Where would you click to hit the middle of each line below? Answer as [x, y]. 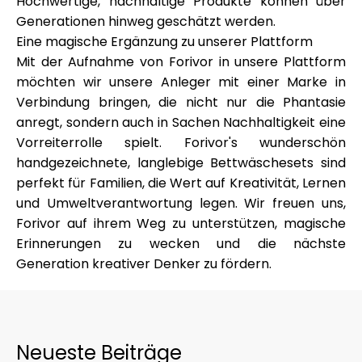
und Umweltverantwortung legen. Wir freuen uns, [181, 203]
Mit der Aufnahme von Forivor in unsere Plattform [181, 62]
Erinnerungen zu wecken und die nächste [181, 244]
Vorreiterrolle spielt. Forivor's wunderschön [181, 143]
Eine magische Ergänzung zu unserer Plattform [164, 42]
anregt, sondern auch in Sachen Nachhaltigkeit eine [181, 122]
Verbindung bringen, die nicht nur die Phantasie [181, 102]
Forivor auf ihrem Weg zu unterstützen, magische [181, 223]
